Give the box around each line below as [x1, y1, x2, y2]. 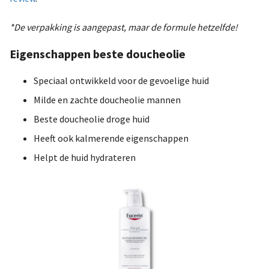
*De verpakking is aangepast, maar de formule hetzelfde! [10, 20, 238, 33]
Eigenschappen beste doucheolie [10, 46, 186, 61]
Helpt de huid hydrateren [34, 151, 136, 163]
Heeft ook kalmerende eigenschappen [34, 131, 189, 144]
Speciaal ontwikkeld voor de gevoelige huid [34, 74, 209, 86]
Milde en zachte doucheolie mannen [34, 93, 181, 106]
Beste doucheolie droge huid [34, 112, 150, 125]
